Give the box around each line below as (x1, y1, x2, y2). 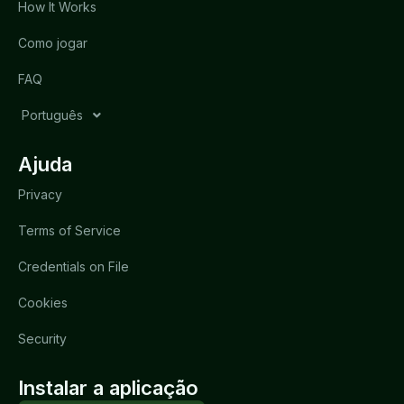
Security (18, 331, 67, 347)
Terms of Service (18, 223, 121, 239)
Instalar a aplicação (18, 376, 198, 400)
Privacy (18, 187, 62, 203)
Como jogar (18, 35, 87, 51)
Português (22, 107, 84, 124)
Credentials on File (18, 259, 129, 275)
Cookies (18, 295, 68, 311)
